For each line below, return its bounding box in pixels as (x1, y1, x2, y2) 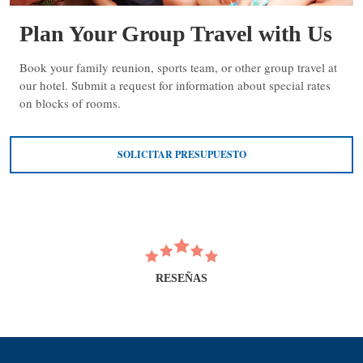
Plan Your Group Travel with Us (19, 21, 332, 47)
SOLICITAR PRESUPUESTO (117, 147, 246, 162)
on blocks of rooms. (19, 95, 121, 112)
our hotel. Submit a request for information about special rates (19, 77, 331, 94)
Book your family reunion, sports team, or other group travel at (19, 59, 337, 76)
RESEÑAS (156, 272, 207, 285)
